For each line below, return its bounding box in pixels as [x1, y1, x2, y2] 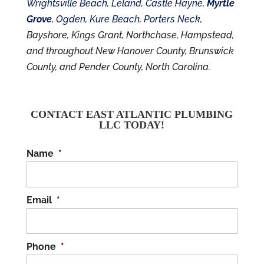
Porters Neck [143, 14, 200, 25]
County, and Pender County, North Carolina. [26, 61, 210, 73]
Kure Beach [89, 14, 140, 25]
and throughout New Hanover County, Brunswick [26, 45, 234, 57]
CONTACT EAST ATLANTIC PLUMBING [31, 108, 233, 121]
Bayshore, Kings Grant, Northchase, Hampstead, [26, 29, 234, 41]
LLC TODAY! [99, 119, 165, 131]
